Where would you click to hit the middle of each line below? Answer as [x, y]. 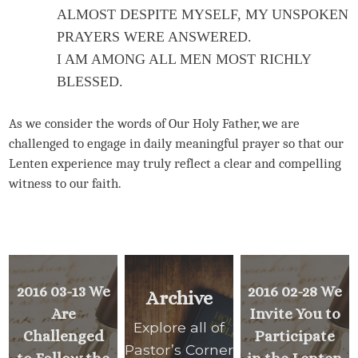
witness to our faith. [66, 183]
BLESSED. [90, 81]
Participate [295, 336]
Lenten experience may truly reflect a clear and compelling [175, 163]
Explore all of [179, 328]
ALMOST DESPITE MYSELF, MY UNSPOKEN [203, 14]
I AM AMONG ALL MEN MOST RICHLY [184, 59]
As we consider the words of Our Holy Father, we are [155, 123]
